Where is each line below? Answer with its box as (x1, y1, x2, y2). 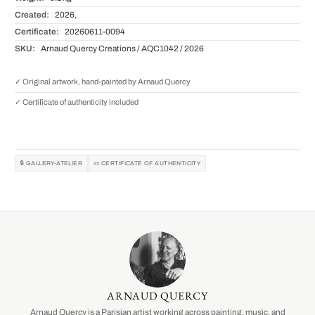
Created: (15, 11, 49, 20)
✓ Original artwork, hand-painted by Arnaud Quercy (15, 77, 191, 86)
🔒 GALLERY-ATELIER (20, 160, 83, 167)
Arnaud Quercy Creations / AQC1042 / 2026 (39, 44, 204, 53)
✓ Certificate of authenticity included (15, 98, 139, 107)
